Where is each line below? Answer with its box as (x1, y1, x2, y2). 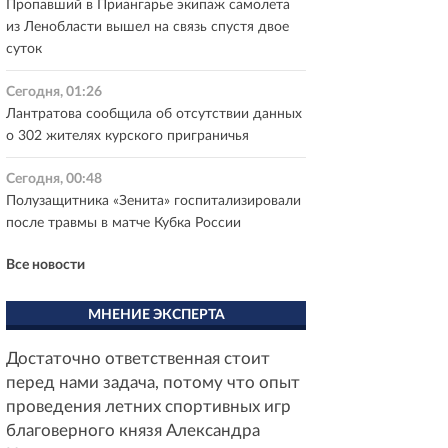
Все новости (6, 258, 85, 272)
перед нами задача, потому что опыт (6, 374, 300, 391)
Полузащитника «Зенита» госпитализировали (6, 194, 301, 208)
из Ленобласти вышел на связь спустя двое (6, 20, 289, 34)
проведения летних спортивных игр (6, 398, 291, 415)
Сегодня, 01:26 (6, 85, 102, 99)
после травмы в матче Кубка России (6, 216, 241, 230)
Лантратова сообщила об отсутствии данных (6, 107, 302, 121)
